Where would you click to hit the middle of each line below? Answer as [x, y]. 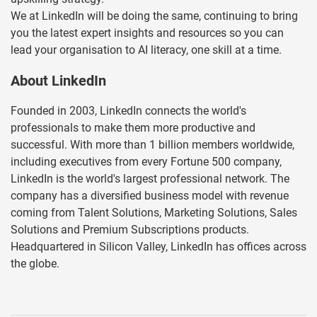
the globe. [35, 264]
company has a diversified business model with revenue [150, 196]
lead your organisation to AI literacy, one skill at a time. [146, 50]
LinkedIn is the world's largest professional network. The [150, 179]
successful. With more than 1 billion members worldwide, [152, 145]
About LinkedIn [58, 81]
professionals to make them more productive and [133, 128]
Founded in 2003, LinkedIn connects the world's [128, 111]
